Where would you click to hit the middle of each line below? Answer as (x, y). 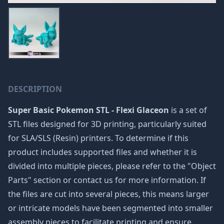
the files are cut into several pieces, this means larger (108, 194)
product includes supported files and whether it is (102, 152)
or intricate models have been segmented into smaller (110, 208)
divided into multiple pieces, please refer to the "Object (112, 166)
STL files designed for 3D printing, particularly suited (107, 124)
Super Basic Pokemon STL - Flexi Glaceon (88, 110)
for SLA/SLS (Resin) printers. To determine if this (98, 138)
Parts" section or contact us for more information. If (107, 180)
